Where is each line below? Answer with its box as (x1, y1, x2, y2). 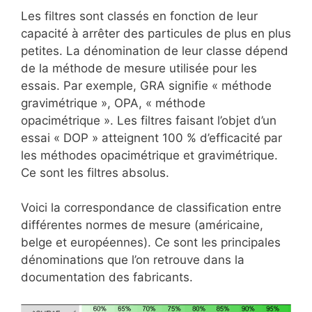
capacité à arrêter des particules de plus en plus (21, 26, 291, 40)
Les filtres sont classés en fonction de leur (21, 8, 258, 23)
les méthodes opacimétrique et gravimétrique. (21, 148, 278, 162)
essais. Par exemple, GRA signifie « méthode (21, 78, 272, 93)
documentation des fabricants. (21, 270, 193, 284)
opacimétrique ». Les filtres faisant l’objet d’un (21, 113, 276, 127)
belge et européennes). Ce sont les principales (21, 235, 281, 249)
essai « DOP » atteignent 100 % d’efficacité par (21, 130, 282, 145)
